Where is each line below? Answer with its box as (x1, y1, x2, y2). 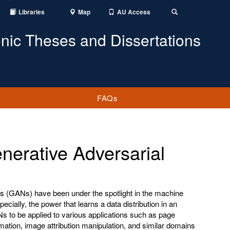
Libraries (18, 7, 45, 16)
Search (177, 14, 194, 21)
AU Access (117, 7, 150, 16)
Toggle (177, 8, 194, 15)
